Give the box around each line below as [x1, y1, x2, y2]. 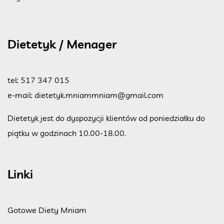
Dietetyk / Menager [7, 36, 117, 52]
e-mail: [7, 90, 34, 100]
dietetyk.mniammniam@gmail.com [34, 90, 163, 100]
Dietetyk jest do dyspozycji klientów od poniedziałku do [7, 113, 205, 123]
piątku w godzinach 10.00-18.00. [7, 128, 128, 138]
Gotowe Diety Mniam [7, 205, 86, 215]
